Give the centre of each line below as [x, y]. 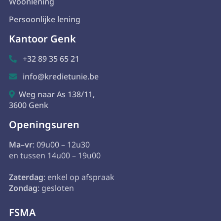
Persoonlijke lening [44, 19]
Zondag [23, 188]
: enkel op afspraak [79, 177]
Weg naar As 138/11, [56, 94]
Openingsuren [44, 124]
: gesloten [55, 188]
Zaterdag [26, 177]
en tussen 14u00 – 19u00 [55, 155]
